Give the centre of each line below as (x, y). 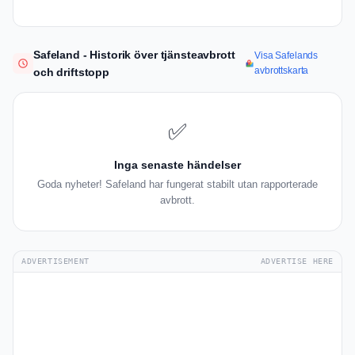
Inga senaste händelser (177, 165)
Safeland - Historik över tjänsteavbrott (134, 55)
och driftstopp (72, 73)
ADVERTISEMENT (55, 261)
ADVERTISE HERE (297, 261)
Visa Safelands (286, 56)
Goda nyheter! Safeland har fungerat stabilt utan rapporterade (177, 185)
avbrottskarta (282, 71)
